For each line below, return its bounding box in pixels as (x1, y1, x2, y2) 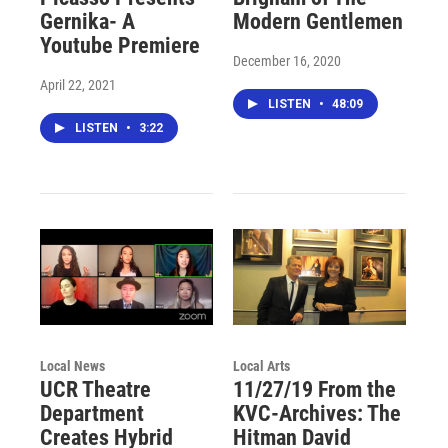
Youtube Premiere (40, 33, 200, 59)
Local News (40, 358, 105, 375)
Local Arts (232, 358, 290, 375)
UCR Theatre (40, 377, 151, 403)
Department (40, 401, 144, 427)
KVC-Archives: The (232, 401, 401, 427)
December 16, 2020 (232, 53, 341, 70)
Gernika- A (40, 9, 135, 35)
